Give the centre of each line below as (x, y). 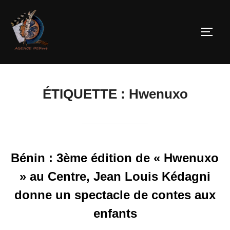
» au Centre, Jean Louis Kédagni (115, 177)
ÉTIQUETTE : (85, 94)
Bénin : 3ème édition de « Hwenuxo (114, 158)
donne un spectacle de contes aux (115, 195)
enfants (115, 214)
